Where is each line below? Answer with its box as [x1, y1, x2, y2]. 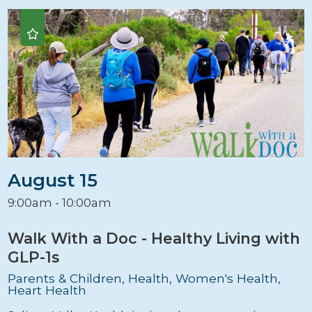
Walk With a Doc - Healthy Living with [8, 228, 301, 247]
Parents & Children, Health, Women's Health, [8, 271, 281, 286]
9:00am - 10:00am [8, 196, 112, 210]
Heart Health [8, 283, 87, 298]
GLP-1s [8, 247, 60, 266]
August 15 [8, 169, 98, 192]
